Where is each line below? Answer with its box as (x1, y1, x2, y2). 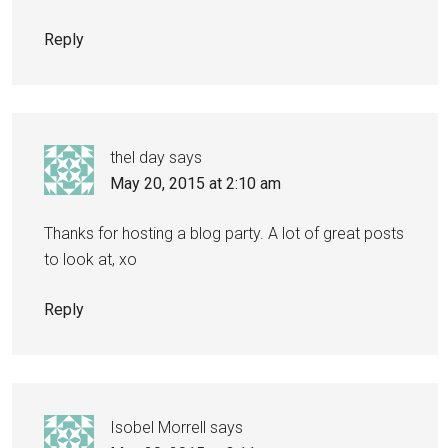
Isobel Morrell (110, 417, 206, 437)
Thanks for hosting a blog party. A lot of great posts (44, 223, 404, 243)
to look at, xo (44, 249, 137, 269)
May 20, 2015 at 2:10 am (110, 173, 281, 193)
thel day (110, 147, 165, 167)
